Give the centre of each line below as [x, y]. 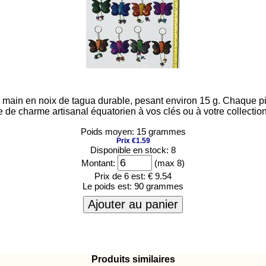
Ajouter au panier [133, 204]
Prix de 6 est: [120, 176]
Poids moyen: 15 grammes [133, 132]
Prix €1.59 [133, 141]
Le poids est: [108, 186]
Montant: [98, 163]
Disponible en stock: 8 [133, 150]
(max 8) [168, 163]
